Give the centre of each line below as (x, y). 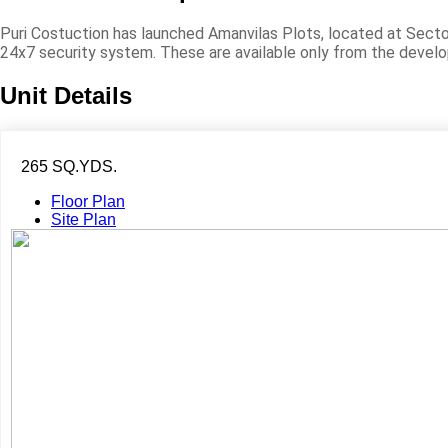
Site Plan (83, 219)
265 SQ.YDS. (69, 166)
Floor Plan (88, 201)
